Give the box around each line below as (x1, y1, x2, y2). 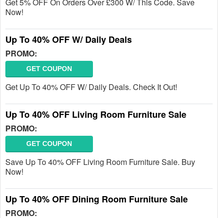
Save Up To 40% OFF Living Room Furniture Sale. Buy (5, 156, 195, 167)
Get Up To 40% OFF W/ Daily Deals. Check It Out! (5, 81, 177, 92)
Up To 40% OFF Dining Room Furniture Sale (5, 193, 188, 205)
